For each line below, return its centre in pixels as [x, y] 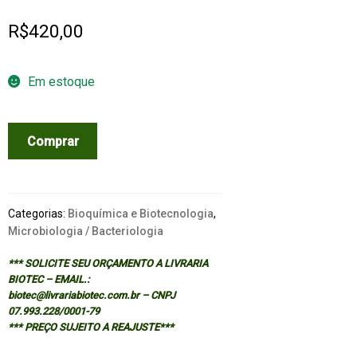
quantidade [37, 191]
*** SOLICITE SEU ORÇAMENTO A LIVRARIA [108, 264]
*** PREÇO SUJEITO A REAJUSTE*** [90, 328]
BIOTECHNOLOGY [57, 171]
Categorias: [37, 214]
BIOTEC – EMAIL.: [48, 280]
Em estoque [61, 82]
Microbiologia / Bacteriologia [85, 231]
